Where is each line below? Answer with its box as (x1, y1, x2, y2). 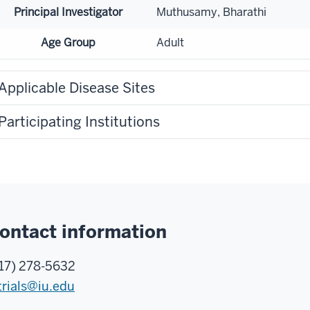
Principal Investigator (13, 4, 122, 19)
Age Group (40, 35, 95, 50)
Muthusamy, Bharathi (156, 4, 266, 19)
